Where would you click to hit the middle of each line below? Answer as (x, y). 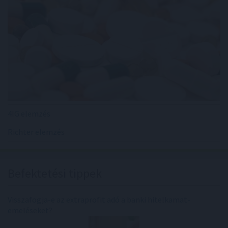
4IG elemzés (29, 113)
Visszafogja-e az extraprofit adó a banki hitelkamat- (99, 199)
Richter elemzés (36, 132)
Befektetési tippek (55, 173)
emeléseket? (30, 210)
